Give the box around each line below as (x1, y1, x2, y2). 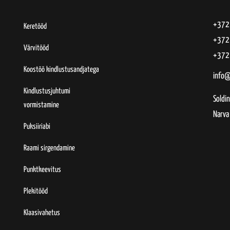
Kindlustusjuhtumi (24, 87, 71, 95)
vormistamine (24, 101, 60, 109)
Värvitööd (24, 44, 49, 52)
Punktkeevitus (24, 165, 62, 174)
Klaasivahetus (24, 208, 61, 217)
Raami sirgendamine (24, 144, 75, 152)
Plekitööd (24, 187, 48, 195)
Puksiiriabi (24, 122, 51, 130)
